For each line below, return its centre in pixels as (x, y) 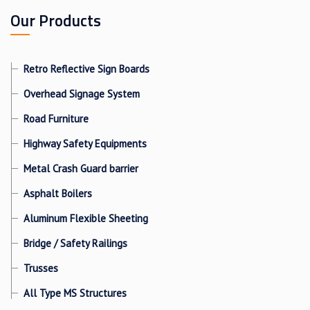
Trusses (41, 268)
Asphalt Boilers (58, 193)
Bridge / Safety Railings (75, 243)
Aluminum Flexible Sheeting (86, 218)
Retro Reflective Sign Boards (86, 69)
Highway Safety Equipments (85, 143)
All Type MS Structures (75, 293)
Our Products (56, 20)
